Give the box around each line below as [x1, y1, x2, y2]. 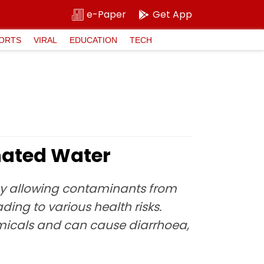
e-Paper [87, 8, 126, 21]
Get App [153, 8, 192, 21]
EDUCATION [70, 35, 117, 45]
